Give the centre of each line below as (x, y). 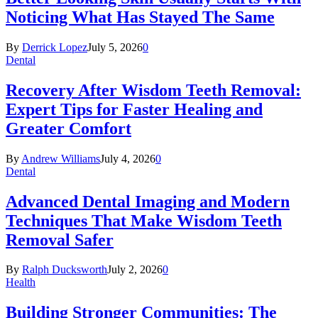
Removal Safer (60, 240)
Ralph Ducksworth (65, 270)
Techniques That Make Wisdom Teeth (144, 220)
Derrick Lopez (55, 47)
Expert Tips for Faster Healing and (134, 109)
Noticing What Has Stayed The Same (140, 17)
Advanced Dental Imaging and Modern (148, 201)
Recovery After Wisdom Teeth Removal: (153, 90)
